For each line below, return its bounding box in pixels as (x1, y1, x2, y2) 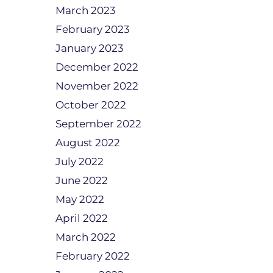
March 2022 (55, 231, 116, 243)
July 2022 (55, 155, 104, 168)
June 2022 (55, 174, 108, 186)
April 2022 (55, 212, 108, 224)
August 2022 (55, 136, 120, 149)
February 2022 (55, 250, 130, 262)
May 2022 (55, 193, 104, 205)
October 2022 (55, 99, 126, 111)
